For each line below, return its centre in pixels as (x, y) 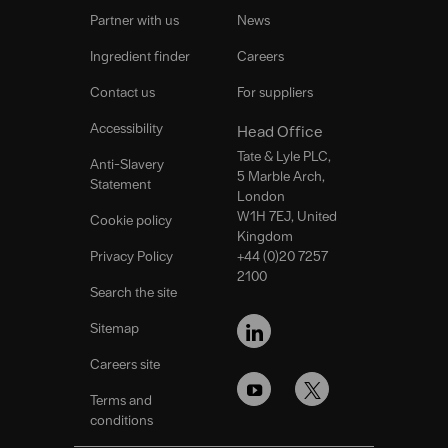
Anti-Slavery (127, 164)
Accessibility (126, 128)
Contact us (122, 92)
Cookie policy (131, 220)
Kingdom (265, 236)
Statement (120, 184)
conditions (121, 420)
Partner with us (134, 20)
